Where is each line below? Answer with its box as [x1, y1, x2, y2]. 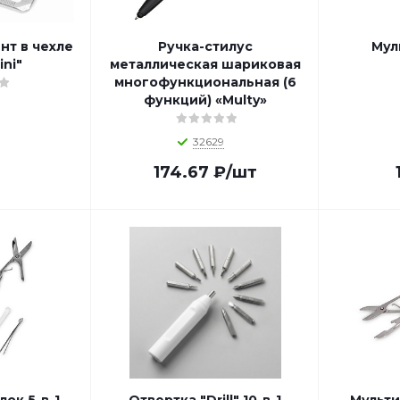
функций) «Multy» [143, 92, 267, 108]
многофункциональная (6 [113, 74, 296, 90]
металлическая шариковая [109, 56, 301, 72]
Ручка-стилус [157, 38, 253, 54]
